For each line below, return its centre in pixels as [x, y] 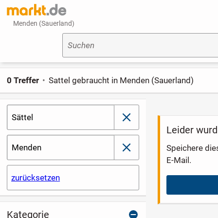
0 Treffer [23, 80]
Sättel [23, 118]
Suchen [81, 45]
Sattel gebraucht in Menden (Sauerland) [121, 80]
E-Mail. [179, 160]
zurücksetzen [36, 178]
